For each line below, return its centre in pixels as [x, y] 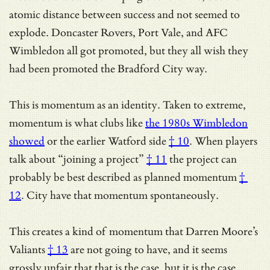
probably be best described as [77, 177]
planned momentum [190, 177]
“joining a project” [101, 159]
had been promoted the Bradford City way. [108, 69]
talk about [33, 159]
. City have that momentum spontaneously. [120, 195]
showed [27, 141]
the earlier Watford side [113, 141]
